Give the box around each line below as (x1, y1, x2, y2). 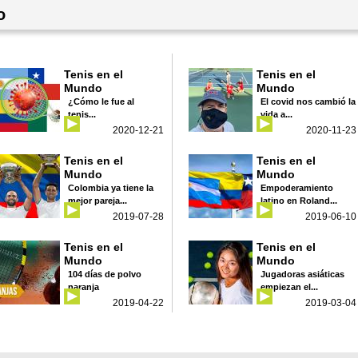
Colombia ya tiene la (68, 182, 153, 193)
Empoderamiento (261, 182, 333, 193)
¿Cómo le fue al (68, 96, 134, 106)
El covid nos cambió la (261, 96, 356, 106)
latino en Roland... (261, 195, 337, 205)
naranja (68, 281, 99, 292)
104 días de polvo (68, 268, 141, 279)
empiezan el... (261, 281, 318, 292)
